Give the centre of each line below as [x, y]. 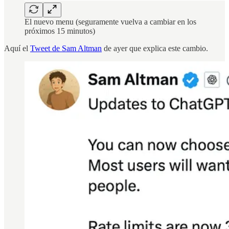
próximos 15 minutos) [60, 31]
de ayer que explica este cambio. [155, 48]
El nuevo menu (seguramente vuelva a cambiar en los [110, 21]
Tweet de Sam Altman [66, 48]
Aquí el [17, 48]
